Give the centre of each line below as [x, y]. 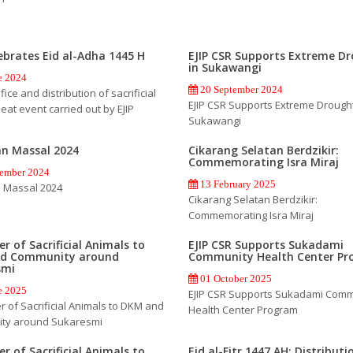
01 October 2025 [234, 278]
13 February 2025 [236, 184]
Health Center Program [243, 309]
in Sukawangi [225, 67]
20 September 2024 [240, 89]
